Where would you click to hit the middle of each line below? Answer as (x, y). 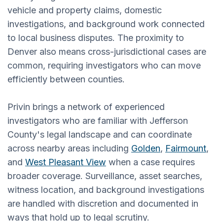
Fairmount (186, 148)
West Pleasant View (66, 162)
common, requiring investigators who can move (104, 65)
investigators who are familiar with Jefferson (98, 120)
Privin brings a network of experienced (86, 107)
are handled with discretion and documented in (103, 203)
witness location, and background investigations (106, 189)
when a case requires (150, 162)
